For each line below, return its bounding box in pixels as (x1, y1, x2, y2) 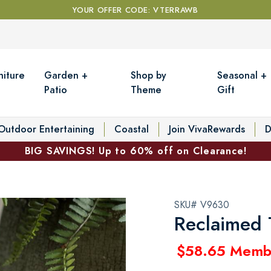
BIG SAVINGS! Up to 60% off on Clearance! (24, 143, 247, 158)
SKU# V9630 (174, 198, 229, 212)
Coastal (114, 122, 149, 136)
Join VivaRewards (169, 122, 245, 136)
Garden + (44, 68, 88, 82)
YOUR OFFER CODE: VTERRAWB (73, 5, 198, 16)
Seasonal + (217, 68, 267, 82)
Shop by (131, 68, 167, 82)
